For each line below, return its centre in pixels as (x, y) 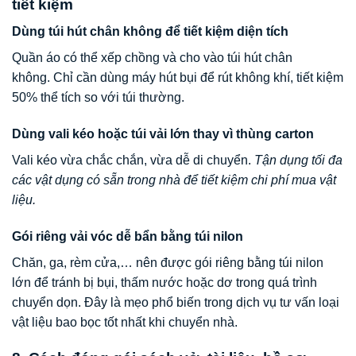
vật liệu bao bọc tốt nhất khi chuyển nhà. (125, 322)
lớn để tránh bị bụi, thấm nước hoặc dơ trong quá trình (164, 282)
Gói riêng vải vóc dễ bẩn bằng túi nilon (128, 236)
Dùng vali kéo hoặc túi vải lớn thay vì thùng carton (163, 133)
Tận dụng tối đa (298, 160)
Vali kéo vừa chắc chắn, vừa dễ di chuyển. (133, 160)
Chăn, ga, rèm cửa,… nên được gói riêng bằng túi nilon (168, 262)
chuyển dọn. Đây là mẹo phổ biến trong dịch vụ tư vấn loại (176, 302)
